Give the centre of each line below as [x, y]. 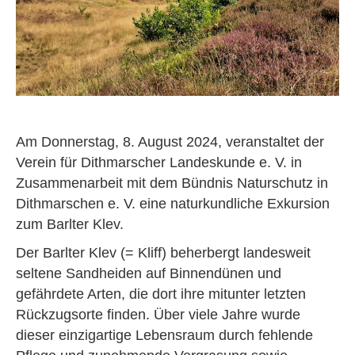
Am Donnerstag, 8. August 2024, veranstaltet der [170, 142]
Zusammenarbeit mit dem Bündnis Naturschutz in [172, 183]
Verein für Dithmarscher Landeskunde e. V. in [159, 163]
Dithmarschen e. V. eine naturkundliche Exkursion [173, 204]
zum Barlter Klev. [70, 225]
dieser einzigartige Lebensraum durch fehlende [164, 336]
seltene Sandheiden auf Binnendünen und [149, 274]
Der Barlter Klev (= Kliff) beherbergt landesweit [163, 253]
